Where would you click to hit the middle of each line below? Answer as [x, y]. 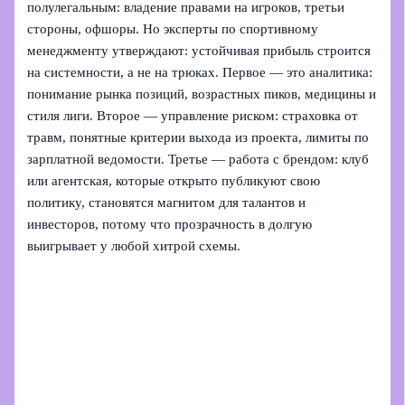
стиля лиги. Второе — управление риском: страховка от [193, 115]
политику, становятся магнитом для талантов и [167, 202]
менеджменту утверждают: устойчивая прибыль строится [199, 50]
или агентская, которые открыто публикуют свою [174, 180]
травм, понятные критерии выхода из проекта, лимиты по [198, 137]
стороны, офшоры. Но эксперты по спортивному [173, 28]
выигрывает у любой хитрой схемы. [134, 245]
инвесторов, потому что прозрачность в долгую [170, 224]
